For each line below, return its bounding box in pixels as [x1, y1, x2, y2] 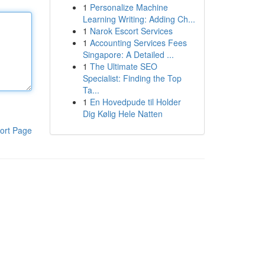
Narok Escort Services [89, 25, 173, 37]
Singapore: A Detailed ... [82, 49, 174, 60]
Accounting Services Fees [89, 37, 187, 49]
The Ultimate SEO [89, 60, 157, 72]
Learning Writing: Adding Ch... [82, 13, 195, 25]
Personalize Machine [89, 1, 168, 13]
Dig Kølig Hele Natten [82, 108, 163, 119]
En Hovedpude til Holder [89, 96, 181, 108]
